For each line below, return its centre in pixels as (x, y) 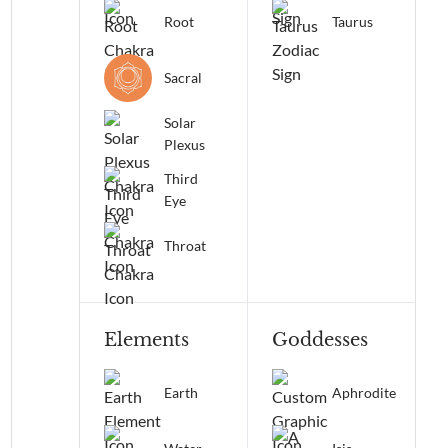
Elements (146, 340)
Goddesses (319, 340)
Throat (185, 245)
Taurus (352, 21)
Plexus (184, 144)
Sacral (183, 77)
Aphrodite (363, 392)
